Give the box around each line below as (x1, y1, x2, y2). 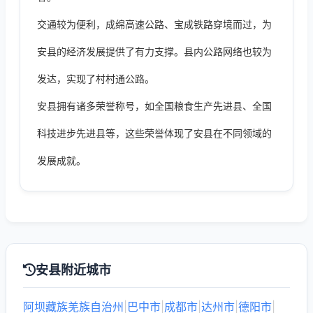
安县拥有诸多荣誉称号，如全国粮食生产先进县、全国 (37, 100, 272, 112)
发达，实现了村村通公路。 (37, 73, 154, 85)
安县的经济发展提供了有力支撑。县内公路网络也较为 (37, 45, 272, 57)
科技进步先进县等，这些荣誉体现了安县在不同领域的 (37, 127, 272, 139)
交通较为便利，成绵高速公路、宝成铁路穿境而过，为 (37, 18, 272, 30)
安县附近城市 (36, 263, 111, 277)
